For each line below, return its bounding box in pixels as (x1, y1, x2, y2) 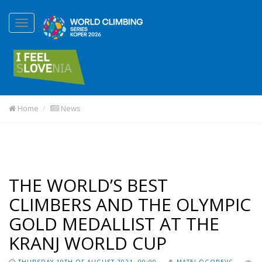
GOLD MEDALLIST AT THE (9, 212, 219, 236)
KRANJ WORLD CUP (9, 231, 167, 255)
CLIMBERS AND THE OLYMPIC (9, 192, 251, 216)
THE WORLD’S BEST (9, 173, 168, 197)
